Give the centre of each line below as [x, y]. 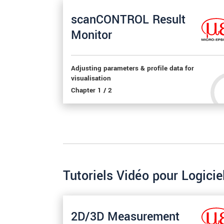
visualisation [91, 78]
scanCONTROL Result [128, 19]
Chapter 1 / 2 [91, 90]
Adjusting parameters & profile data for [132, 68]
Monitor [91, 35]
